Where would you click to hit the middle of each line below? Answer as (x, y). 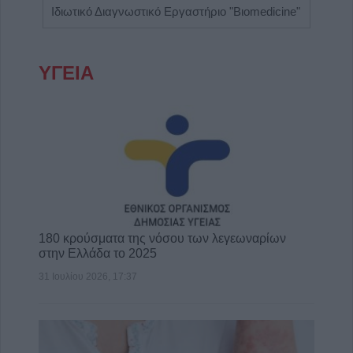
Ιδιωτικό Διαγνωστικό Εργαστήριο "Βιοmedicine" (176, 11)
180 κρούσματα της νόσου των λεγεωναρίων (162, 239)
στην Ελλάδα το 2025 (98, 254)
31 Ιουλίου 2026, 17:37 (88, 277)
